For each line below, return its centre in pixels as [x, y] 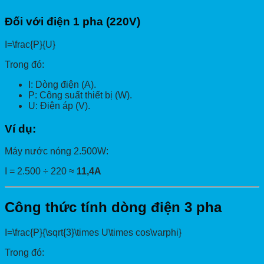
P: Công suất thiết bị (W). [80, 95]
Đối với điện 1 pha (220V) [72, 22]
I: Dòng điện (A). [62, 85]
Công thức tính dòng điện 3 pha [113, 207]
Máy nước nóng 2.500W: [57, 151]
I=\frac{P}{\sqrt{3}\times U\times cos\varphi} [93, 233]
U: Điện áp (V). [59, 106]
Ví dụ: [20, 128]
